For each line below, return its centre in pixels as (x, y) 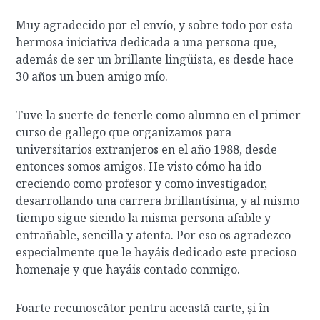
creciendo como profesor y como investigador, (142, 184)
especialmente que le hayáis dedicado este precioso (156, 252)
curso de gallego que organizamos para (124, 132)
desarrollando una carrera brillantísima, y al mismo (158, 201)
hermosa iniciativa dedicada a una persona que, (146, 42)
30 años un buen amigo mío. (92, 76)
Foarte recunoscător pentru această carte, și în (143, 308)
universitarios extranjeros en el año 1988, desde (147, 149)
